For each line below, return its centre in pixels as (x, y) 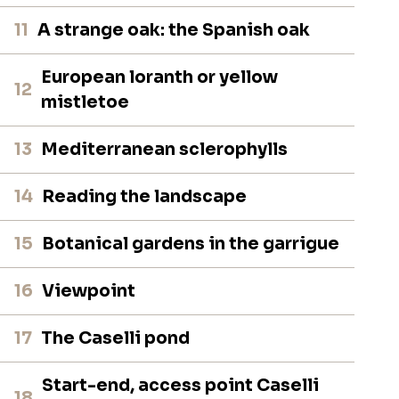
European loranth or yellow (160, 77)
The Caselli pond (116, 338)
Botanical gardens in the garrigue (191, 244)
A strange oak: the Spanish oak (174, 30)
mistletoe (85, 102)
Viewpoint (89, 291)
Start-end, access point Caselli (181, 385)
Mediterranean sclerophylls (165, 149)
